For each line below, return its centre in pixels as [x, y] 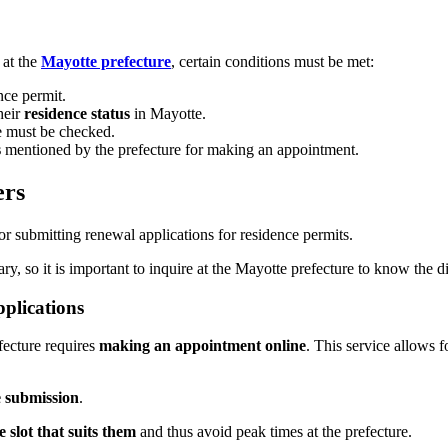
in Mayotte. [168, 114]
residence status [77, 114]
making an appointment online [202, 346]
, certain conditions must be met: [272, 62]
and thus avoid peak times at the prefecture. [274, 432]
